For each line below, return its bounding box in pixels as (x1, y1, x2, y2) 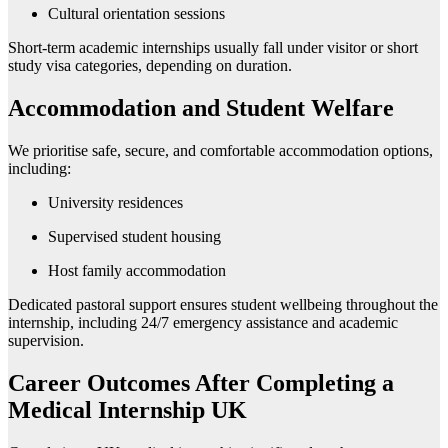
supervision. (8, 332, 84, 350)
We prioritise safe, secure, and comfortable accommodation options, (8, 142, 433, 160)
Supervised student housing (48, 228, 221, 246)
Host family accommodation (48, 262, 226, 280)
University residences (48, 194, 183, 212)
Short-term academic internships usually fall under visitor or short (8, 39, 418, 57)
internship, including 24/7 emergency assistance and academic (8, 314, 398, 332)
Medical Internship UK (8, 397, 247, 423)
